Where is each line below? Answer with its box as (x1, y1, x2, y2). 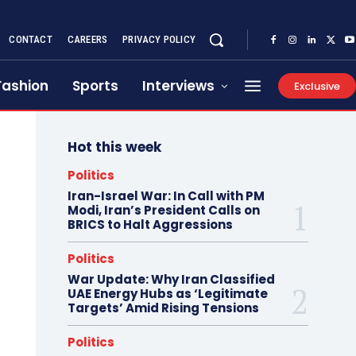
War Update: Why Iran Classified (67, 271, 275, 288)
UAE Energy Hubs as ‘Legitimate (67, 285, 268, 302)
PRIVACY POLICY (122, 33, 195, 45)
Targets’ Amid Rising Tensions (67, 300, 259, 316)
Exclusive (294, 78, 340, 94)
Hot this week (67, 137, 161, 157)
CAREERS (67, 33, 108, 45)
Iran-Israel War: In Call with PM (67, 188, 265, 204)
